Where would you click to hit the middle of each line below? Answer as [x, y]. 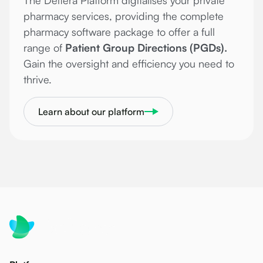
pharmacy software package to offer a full [119, 32]
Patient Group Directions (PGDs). [146, 48]
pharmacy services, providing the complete [124, 16]
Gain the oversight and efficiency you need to [129, 64]
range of [44, 48]
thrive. [38, 80]
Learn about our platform [91, 112]
